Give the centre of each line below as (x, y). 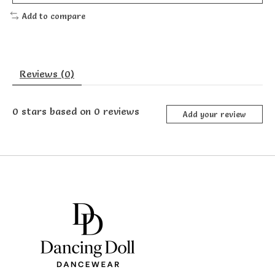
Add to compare (53, 16)
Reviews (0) (47, 74)
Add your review (215, 114)
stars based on (56, 111)
